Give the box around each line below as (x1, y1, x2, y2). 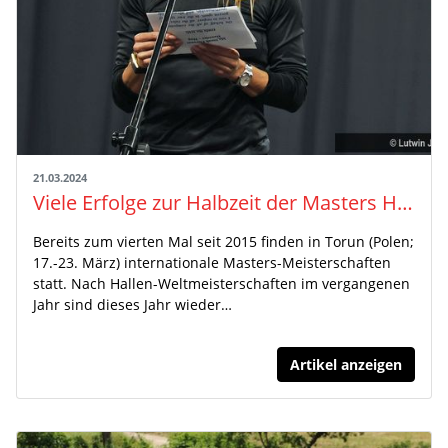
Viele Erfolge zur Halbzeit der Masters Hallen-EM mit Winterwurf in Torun (397, 189, 413, 217)
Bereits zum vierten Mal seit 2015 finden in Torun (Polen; (33, 232, 414, 252)
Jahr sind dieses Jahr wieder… (33, 295, 232, 315)
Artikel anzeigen (290, 355, 402, 375)
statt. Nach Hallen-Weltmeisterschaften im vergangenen (33, 274, 410, 294)
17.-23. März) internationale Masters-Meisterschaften (33, 253, 391, 273)
